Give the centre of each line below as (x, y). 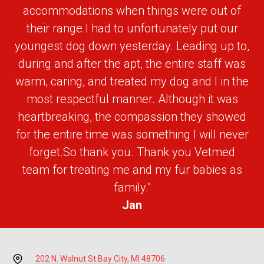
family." (132, 187)
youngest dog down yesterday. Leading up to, (132, 46)
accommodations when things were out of (132, 11)
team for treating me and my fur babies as (132, 170)
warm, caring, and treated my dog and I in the (132, 81)
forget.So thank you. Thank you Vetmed (132, 152)
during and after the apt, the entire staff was (132, 64)
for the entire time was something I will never (132, 134)
